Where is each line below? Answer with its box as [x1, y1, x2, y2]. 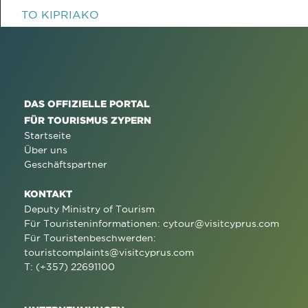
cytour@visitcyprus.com [163, 218, 279, 229]
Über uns [24, 144, 67, 155]
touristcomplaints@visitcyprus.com [24, 247, 194, 258]
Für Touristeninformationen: [24, 218, 163, 229]
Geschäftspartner [24, 159, 107, 170]
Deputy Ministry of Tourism [24, 203, 155, 214]
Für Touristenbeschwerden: [24, 232, 156, 243]
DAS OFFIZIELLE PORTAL [24, 98, 150, 109]
